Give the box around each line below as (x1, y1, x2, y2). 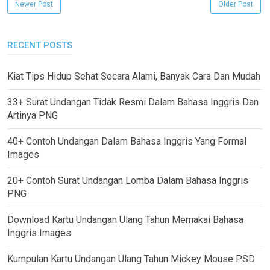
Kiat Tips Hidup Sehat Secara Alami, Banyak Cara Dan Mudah (7, 71, 260, 83)
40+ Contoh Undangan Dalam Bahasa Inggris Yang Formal (7, 136, 246, 148)
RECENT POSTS (7, 40, 72, 51)
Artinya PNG (7, 110, 58, 122)
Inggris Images (7, 227, 71, 239)
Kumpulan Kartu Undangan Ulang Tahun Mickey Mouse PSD (7, 253, 255, 265)
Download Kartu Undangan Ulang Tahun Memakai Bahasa (7, 214, 243, 226)
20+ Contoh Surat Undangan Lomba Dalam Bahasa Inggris (7, 175, 248, 187)
